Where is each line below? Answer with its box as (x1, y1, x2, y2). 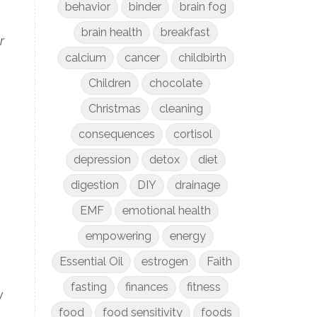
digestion (71, 178, 120, 192)
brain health (81, 25, 142, 39)
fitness (186, 280, 221, 294)
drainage (175, 178, 221, 192)
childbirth (178, 51, 226, 64)
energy (169, 229, 206, 243)
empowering (85, 229, 151, 243)
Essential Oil (59, 255, 123, 268)
